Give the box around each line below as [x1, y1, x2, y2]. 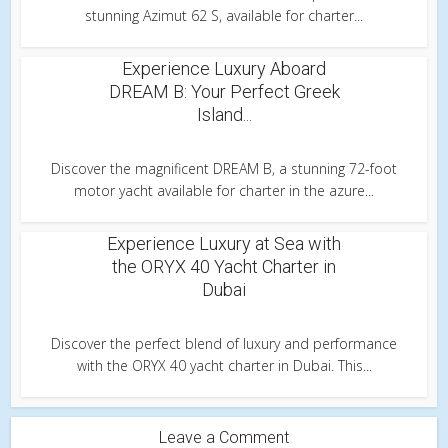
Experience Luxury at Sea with [107, 233, 341, 255]
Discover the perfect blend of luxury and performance [51, 334, 397, 354]
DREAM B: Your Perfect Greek [108, 81, 340, 103]
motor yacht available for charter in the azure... [74, 181, 374, 201]
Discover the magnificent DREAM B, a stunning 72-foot [51, 159, 397, 179]
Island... [196, 104, 252, 126]
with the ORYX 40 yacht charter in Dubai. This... [76, 356, 372, 376]
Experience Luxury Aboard [122, 58, 326, 80]
